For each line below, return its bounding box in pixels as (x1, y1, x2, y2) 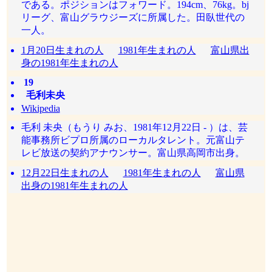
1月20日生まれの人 (21, 45, 104, 55)
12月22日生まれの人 (21, 168, 109, 178)
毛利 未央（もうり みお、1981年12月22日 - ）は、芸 (21, 122, 248, 132)
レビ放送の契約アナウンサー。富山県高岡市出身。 (21, 148, 245, 158)
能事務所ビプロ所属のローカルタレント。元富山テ (21, 135, 245, 145)
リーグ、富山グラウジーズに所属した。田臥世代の (21, 12, 245, 22)
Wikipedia (21, 103, 60, 114)
